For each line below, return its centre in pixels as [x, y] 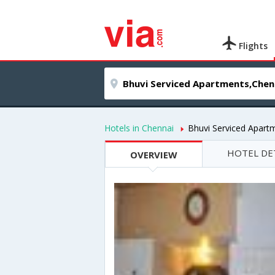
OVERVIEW [154, 155]
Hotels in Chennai [139, 128]
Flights [252, 46]
